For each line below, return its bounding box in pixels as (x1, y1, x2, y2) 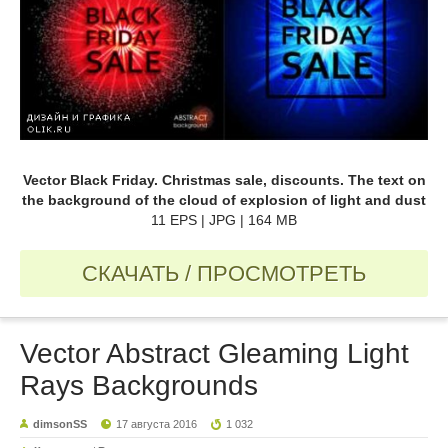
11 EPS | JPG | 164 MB (151, 212, 297, 229)
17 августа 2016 (116, 418, 198, 431)
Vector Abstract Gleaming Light (20, 338, 409, 370)
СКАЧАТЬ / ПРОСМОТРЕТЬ (82, 261, 366, 287)
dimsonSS (33, 418, 87, 431)
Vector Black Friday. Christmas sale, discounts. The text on (22, 172, 426, 189)
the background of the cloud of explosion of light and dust (22, 192, 426, 209)
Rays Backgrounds (20, 370, 258, 402)
